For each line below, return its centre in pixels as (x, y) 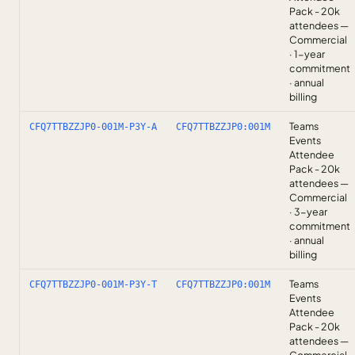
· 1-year (307, 54)
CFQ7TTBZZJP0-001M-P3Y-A (93, 127)
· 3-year (308, 212)
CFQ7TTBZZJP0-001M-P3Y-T (93, 284)
